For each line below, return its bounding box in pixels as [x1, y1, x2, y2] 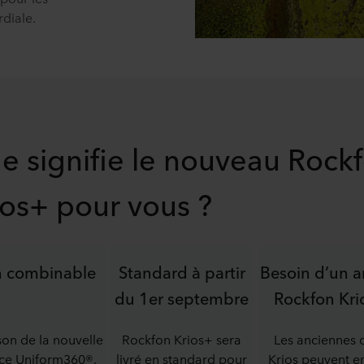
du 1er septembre [115, 286, 249, 309]
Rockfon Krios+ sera [122, 330, 241, 348]
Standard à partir [118, 260, 245, 283]
